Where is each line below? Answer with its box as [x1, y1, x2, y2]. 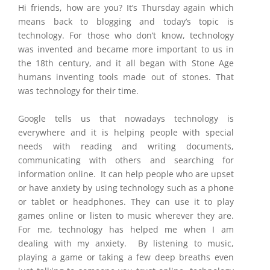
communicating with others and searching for [18, 154, 234, 166]
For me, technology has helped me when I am [18, 224, 234, 235]
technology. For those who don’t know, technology [18, 30, 234, 41]
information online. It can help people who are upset [18, 168, 234, 180]
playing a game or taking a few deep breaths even [18, 251, 234, 263]
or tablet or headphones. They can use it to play [18, 196, 234, 207]
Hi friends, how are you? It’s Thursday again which [18, 2, 234, 13]
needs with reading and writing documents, [18, 140, 234, 152]
